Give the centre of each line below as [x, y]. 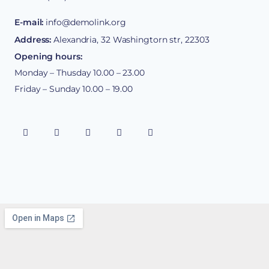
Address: [33, 39]
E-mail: [29, 22]
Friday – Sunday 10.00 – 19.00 [74, 89]
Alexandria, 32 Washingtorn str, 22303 [130, 39]
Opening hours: [48, 56]
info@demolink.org [86, 22]
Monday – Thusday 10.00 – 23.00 [80, 72]
